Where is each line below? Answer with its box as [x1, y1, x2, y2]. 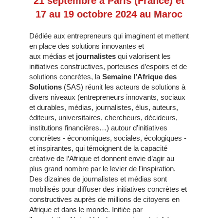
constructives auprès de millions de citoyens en [29, 195, 180, 204]
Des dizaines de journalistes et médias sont [29, 175, 167, 183]
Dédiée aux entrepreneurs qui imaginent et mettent [29, 32, 189, 40]
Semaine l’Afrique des [102, 73, 177, 81]
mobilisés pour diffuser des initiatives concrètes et [29, 185, 187, 194]
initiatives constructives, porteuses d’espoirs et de [29, 62, 187, 71]
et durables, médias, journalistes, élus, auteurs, [29, 103, 178, 112]
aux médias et [29, 52, 76, 61]
